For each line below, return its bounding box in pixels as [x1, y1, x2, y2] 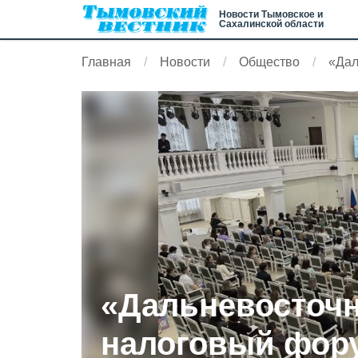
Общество [239, 55, 300, 69]
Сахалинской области [219, 18, 324, 30]
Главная [82, 55, 131, 69]
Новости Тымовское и [219, 9, 323, 20]
